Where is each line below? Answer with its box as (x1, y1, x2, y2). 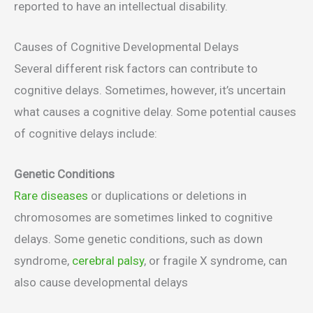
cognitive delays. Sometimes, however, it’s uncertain (14, 82, 286, 97)
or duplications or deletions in (88, 188, 247, 203)
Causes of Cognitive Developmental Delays (14, 39, 239, 54)
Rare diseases (14, 188, 88, 203)
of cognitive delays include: (14, 126, 157, 140)
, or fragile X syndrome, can (144, 253, 287, 268)
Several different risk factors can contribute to (14, 61, 258, 75)
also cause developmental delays (14, 275, 188, 289)
